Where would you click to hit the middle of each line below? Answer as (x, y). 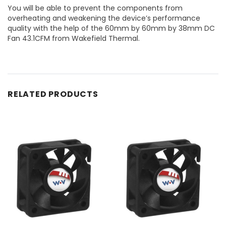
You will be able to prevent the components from (95, 8)
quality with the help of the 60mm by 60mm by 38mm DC (111, 28)
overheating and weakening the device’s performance (104, 18)
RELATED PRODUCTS (53, 94)
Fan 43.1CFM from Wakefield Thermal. (74, 38)
